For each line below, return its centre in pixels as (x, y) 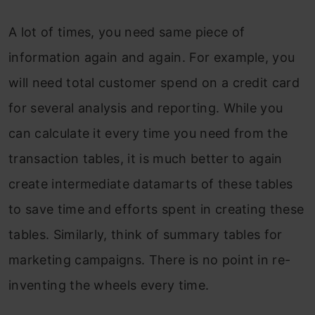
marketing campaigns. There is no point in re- (150, 260)
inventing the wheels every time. (109, 285)
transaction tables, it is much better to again (146, 159)
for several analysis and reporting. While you (146, 108)
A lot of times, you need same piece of (127, 32)
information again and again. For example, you (152, 58)
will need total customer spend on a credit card (154, 83)
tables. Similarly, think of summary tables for (146, 235)
